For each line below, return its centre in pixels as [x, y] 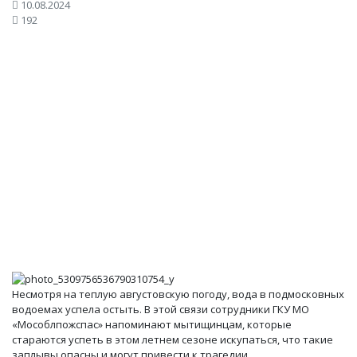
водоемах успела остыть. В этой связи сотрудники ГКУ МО [161, 310]
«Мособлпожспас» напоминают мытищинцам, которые [152, 325]
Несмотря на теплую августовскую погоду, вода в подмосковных [178, 294]
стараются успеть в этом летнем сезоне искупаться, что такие [173, 340]
